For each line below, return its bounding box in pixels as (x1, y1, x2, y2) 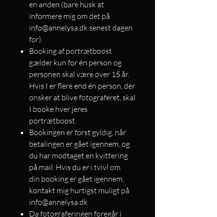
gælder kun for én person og (29, 58, 122, 68)
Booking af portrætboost (29, 46, 112, 56)
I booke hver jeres (29, 104, 88, 114)
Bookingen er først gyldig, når (29, 127, 126, 138)
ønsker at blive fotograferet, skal (29, 93, 136, 103)
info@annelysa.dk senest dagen (29, 23, 133, 33)
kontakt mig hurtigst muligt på (29, 186, 129, 196)
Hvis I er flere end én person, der (29, 81, 135, 91)
